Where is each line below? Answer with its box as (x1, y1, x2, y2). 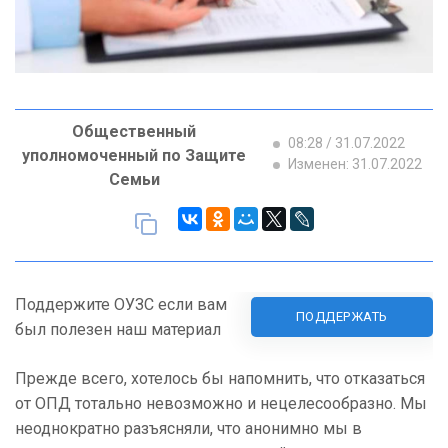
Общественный (72, 122, 196, 142)
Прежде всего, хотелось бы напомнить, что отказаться (15, 369, 425, 389)
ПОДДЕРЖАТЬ (295, 309, 388, 325)
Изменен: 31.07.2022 (285, 156, 422, 173)
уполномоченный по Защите (22, 146, 246, 166)
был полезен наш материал (15, 320, 221, 340)
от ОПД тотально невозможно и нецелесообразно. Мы (15, 394, 427, 414)
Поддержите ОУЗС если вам (15, 295, 227, 315)
